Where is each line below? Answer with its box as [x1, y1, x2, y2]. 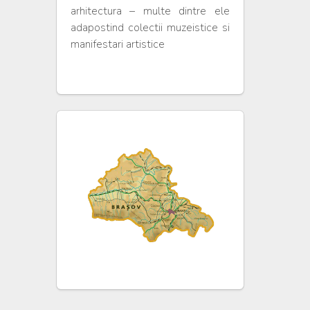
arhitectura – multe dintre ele [70, 3, 230, 19]
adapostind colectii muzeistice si [70, 20, 230, 35]
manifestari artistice [70, 37, 165, 52]
